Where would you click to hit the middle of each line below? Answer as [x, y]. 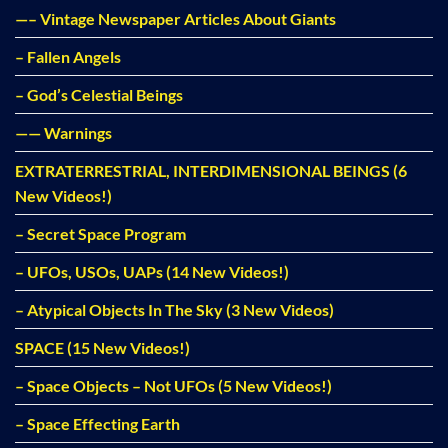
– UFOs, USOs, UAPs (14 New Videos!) [152, 272]
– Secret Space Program [100, 234]
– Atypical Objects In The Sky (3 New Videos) [174, 310]
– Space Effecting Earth [97, 424]
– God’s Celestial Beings [99, 95]
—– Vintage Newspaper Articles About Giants [175, 19]
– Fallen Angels [68, 57]
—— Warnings [63, 133]
